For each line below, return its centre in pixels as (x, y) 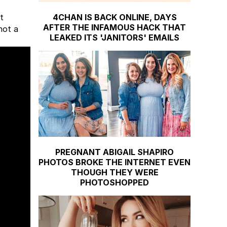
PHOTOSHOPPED (115, 182)
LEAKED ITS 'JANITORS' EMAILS (115, 37)
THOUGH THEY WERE (115, 172)
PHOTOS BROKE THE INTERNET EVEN (115, 162)
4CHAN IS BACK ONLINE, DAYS (115, 17)
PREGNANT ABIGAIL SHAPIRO (115, 152)
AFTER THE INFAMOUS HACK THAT (115, 27)
